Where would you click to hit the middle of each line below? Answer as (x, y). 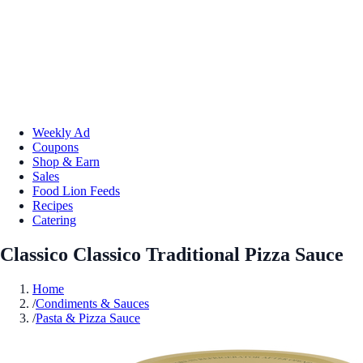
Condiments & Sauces (92, 303)
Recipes (53, 205)
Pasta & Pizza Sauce (88, 318)
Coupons (56, 147)
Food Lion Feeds (76, 190)
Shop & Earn (66, 161)
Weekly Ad (61, 132)
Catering (54, 220)
